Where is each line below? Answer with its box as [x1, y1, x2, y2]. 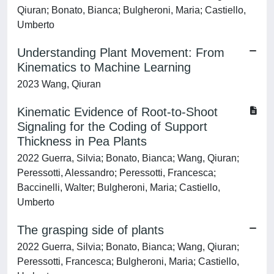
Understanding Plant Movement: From [17, 46, 224, 59]
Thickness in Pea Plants [17, 135, 147, 148]
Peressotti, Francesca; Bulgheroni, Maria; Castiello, [17, 256, 239, 267]
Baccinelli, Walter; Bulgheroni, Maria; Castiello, [17, 182, 220, 193]
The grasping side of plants [17, 223, 164, 237]
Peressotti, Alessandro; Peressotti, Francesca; [17, 168, 216, 178]
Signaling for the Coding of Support [17, 120, 207, 133]
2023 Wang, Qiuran [17, 79, 101, 89]
